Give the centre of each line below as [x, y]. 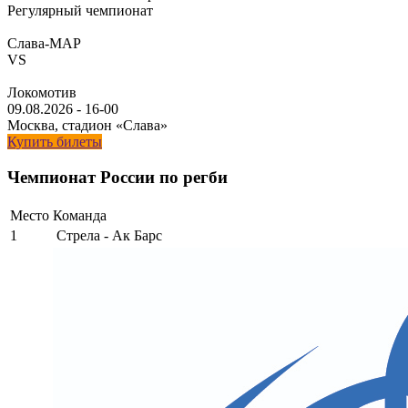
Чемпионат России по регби [117, 177]
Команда [80, 215]
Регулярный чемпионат [80, 11]
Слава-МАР [44, 44]
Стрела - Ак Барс [109, 235]
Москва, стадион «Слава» [87, 126]
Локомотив [42, 93]
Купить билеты [55, 142]
